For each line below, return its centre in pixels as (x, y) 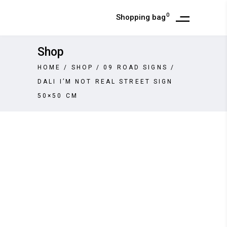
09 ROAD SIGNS (136, 67)
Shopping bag (141, 17)
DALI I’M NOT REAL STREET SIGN (105, 81)
